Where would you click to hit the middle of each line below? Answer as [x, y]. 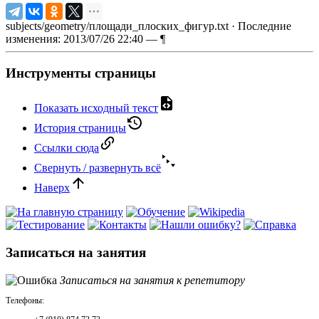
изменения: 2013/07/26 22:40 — [83, 38]
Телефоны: [25, 300]
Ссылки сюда [67, 148]
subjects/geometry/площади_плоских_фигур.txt [117, 26]
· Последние [260, 26]
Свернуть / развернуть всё [98, 168]
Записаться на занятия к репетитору [152, 280]
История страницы [80, 128]
